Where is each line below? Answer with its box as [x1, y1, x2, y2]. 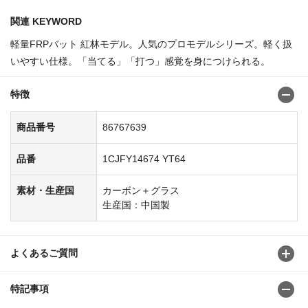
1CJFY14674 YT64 [102, 153, 186, 164]
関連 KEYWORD [10, 15, 82, 27]
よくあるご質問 [10, 247, 78, 258]
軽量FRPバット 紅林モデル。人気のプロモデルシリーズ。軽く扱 [10, 38, 292, 49]
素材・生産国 [16, 184, 74, 196]
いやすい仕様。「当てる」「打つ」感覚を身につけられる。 [10, 55, 270, 67]
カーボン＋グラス [102, 184, 179, 196]
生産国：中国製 [102, 199, 170, 210]
